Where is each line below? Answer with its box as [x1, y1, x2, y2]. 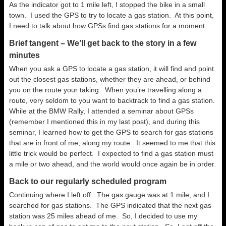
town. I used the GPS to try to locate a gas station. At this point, [9, 11, 214, 19]
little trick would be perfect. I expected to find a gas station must [9, 149, 213, 157]
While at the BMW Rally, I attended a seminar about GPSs [9, 107, 194, 115]
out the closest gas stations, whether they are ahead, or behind [9, 75, 210, 83]
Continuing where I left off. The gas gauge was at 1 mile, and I [9, 191, 209, 199]
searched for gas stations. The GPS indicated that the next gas [9, 201, 211, 209]
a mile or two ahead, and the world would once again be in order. [9, 160, 216, 168]
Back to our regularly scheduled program [9, 177, 166, 186]
